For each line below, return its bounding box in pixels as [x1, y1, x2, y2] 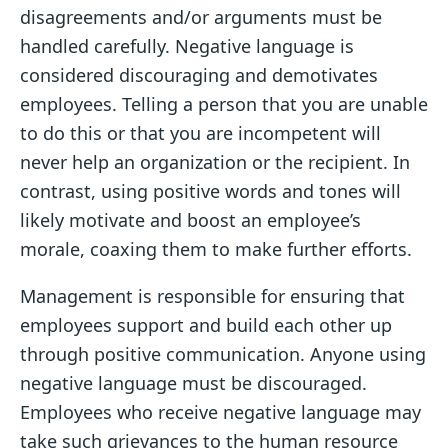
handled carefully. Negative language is [20, 34, 354, 59]
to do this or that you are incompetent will [20, 121, 381, 146]
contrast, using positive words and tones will [20, 179, 401, 204]
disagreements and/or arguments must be [20, 5, 382, 30]
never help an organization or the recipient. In [20, 150, 410, 175]
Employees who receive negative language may [20, 400, 421, 425]
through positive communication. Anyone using [20, 342, 426, 367]
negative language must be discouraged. [20, 371, 367, 396]
